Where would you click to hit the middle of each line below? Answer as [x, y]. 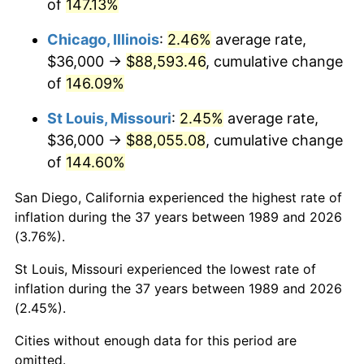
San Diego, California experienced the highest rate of [178, 197]
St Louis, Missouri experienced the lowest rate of [165, 269]
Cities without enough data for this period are [156, 340]
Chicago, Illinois [103, 39]
